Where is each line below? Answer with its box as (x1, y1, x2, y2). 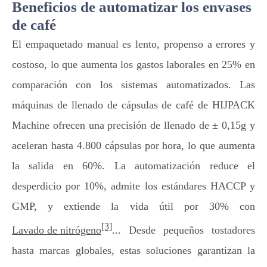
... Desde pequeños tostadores (112, 224, 255, 236)
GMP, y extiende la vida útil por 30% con (12, 200, 255, 212)
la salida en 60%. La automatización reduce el (12, 160, 255, 172)
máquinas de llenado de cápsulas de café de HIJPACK (12, 99, 255, 111)
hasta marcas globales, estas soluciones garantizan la (12, 244, 255, 256)
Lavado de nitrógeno (12, 224, 101, 236)
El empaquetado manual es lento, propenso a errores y (12, 38, 255, 50)
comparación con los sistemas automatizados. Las (12, 79, 255, 91)
